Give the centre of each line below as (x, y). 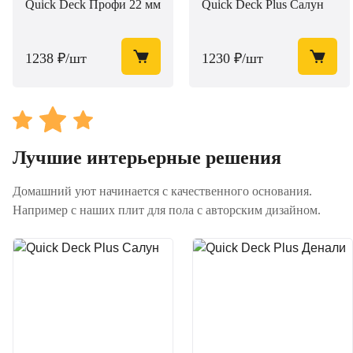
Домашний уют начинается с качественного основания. (162, 191)
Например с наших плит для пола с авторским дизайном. (167, 210)
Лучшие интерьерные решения (147, 158)
